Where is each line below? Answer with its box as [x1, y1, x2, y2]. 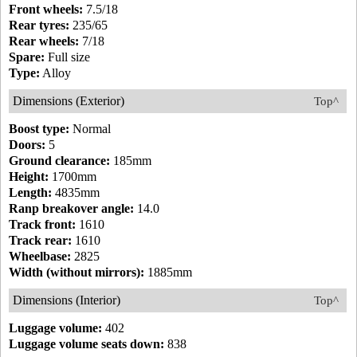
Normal [69, 122, 111, 135]
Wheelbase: [9, 249, 71, 263]
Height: [9, 170, 49, 183]
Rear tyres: [9, 18, 69, 32]
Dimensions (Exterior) [13, 94, 124, 108]
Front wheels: [9, 2, 83, 16]
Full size [45, 50, 90, 64]
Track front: [9, 218, 76, 231]
